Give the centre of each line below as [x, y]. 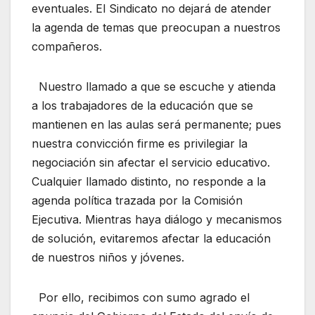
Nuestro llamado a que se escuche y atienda [154, 86]
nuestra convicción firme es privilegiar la [140, 143]
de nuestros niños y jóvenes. [108, 257]
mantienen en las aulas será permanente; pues [156, 124]
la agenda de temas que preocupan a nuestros [156, 27]
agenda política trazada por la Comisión [137, 200]
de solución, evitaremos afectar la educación [151, 238]
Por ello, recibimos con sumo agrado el [141, 297]
